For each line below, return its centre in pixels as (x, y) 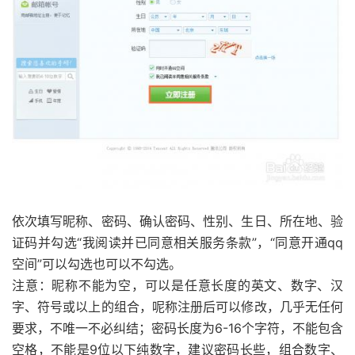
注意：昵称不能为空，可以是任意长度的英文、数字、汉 (177, 285)
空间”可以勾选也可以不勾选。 (97, 263)
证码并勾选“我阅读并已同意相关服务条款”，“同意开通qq (177, 242)
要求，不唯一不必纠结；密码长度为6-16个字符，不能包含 (177, 328)
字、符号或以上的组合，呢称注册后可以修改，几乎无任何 (177, 306)
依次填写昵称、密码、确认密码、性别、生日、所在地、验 (177, 221)
